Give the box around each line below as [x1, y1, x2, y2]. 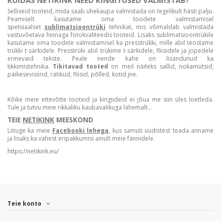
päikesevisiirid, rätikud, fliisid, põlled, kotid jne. [7, 70, 138, 78]
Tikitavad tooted [53, 62, 108, 71]
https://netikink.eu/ [7, 147, 59, 155]
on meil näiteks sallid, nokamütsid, [108, 62, 214, 71]
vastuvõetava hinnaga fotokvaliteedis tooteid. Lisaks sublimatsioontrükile [7, 30, 214, 39]
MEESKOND [54, 115, 93, 125]
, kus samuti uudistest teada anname [109, 126, 214, 135]
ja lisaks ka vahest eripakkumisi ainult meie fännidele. [7, 134, 155, 143]
